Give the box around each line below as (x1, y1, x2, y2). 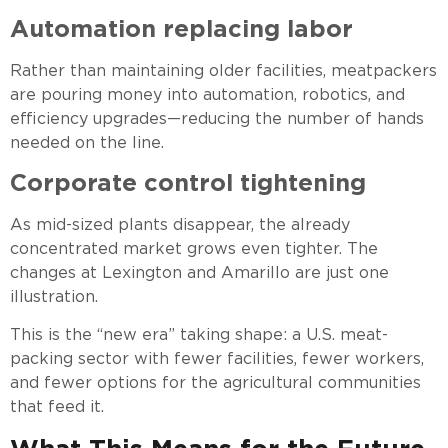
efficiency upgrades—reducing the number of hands (10, 108, 424, 128)
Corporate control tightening (10, 167, 366, 197)
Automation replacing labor (10, 13, 353, 43)
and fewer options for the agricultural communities (10, 373, 421, 393)
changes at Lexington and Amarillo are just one (10, 262, 389, 282)
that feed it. (10, 397, 104, 417)
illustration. (10, 286, 98, 306)
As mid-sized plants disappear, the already (10, 214, 350, 234)
